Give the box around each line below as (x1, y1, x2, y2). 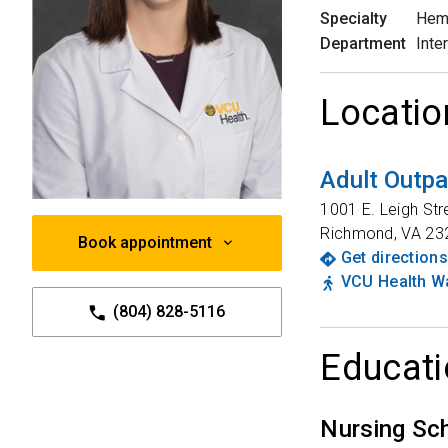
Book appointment (78, 233, 212, 252)
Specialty (320, 9, 388, 28)
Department (320, 34, 407, 53)
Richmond (320, 224, 394, 243)
